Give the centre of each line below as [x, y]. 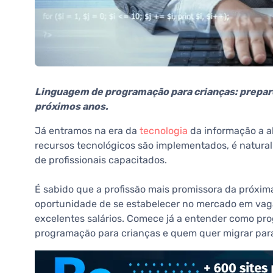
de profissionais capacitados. [101, 160]
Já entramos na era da [87, 131]
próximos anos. [72, 107]
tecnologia [164, 131]
